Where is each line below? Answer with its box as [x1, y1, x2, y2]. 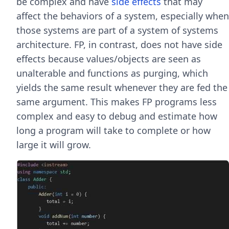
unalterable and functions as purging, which [16, 67, 208, 79]
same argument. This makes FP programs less [16, 96, 217, 108]
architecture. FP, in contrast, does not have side [16, 38, 222, 51]
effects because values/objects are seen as [16, 53, 201, 65]
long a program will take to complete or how [16, 124, 211, 136]
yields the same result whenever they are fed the [16, 81, 227, 94]
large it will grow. [16, 139, 91, 151]
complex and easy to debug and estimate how [16, 110, 217, 122]
